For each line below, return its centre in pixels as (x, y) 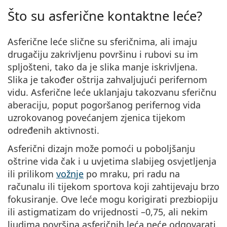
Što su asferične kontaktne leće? (105, 16)
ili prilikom (32, 174)
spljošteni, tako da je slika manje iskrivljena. (103, 67)
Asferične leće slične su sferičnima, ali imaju (102, 41)
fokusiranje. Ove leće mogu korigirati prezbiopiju (113, 199)
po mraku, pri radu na (132, 174)
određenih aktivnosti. (53, 130)
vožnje (70, 174)
